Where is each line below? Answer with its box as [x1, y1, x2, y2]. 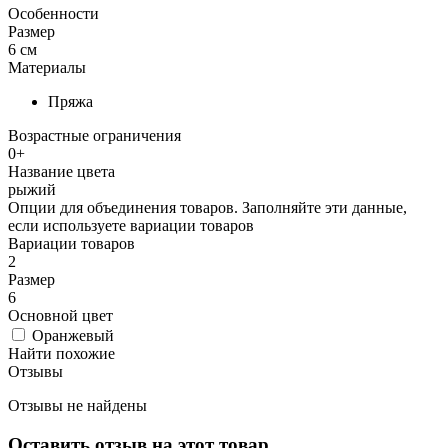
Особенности [8, 4, 99, 22]
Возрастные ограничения [8, 126, 181, 144]
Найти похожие [8, 344, 115, 362]
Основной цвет [8, 306, 113, 324]
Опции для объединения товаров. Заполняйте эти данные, [8, 198, 407, 216]
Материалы [8, 58, 86, 76]
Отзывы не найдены [8, 396, 147, 414]
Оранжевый [28, 326, 114, 344]
